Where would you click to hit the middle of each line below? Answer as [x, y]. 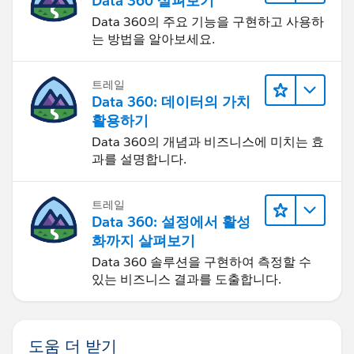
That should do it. [76, 66]
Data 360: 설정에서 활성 [171, 222]
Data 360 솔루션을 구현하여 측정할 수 [201, 262]
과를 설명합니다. [139, 160]
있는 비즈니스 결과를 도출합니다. [186, 280]
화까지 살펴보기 [143, 241]
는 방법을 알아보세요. [153, 40]
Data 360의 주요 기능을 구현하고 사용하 [208, 22]
